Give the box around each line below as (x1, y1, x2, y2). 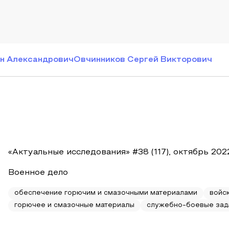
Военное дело (8, 169, 68, 176)
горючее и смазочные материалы (14, 202, 134, 209)
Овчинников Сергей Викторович (74, 56, 212, 63)
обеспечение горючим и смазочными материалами (14, 190, 197, 196)
